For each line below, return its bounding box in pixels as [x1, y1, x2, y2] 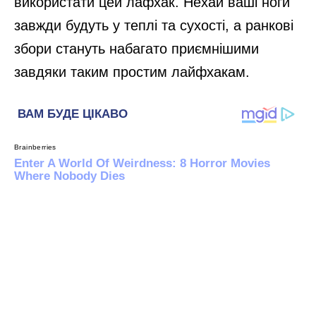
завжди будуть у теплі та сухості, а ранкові [14, 17, 293, 33]
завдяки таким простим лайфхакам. [14, 63, 250, 80]
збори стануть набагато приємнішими [14, 40, 259, 56]
